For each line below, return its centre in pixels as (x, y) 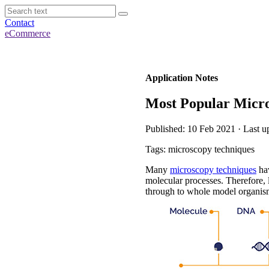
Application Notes (182, 78)
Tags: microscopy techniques (200, 149)
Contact (20, 23)
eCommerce (28, 33)
